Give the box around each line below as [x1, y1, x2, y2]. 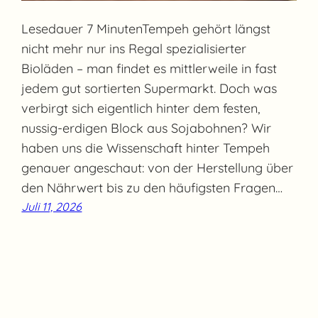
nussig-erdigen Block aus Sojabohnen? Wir [21, 119, 272, 136]
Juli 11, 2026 [21, 199, 82, 214]
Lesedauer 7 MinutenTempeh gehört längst [21, 20, 271, 37]
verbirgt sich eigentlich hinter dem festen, [21, 99, 261, 116]
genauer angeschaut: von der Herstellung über [21, 159, 294, 176]
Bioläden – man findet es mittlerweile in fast [21, 60, 278, 77]
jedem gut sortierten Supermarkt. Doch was [21, 79, 278, 97]
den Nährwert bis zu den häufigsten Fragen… [21, 179, 283, 196]
